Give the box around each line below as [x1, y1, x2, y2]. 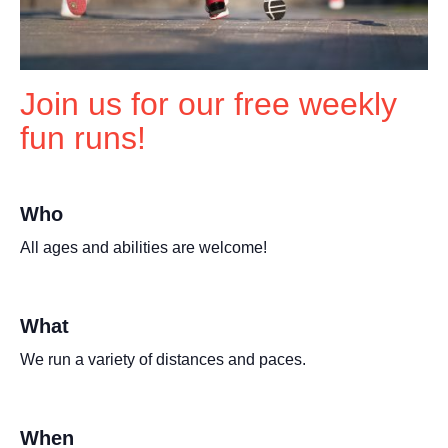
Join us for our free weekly [20, 85, 397, 122]
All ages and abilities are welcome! [20, 238, 267, 256]
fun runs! [20, 119, 146, 156]
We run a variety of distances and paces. [20, 350, 306, 368]
